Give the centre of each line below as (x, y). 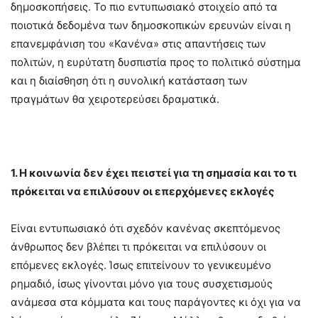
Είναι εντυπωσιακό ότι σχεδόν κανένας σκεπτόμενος (146, 228)
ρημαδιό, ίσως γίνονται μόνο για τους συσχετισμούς (142, 283)
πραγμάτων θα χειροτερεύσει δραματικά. (115, 99)
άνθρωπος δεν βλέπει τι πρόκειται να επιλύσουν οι (138, 246)
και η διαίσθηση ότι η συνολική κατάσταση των (129, 80)
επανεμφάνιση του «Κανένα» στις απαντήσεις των (138, 43)
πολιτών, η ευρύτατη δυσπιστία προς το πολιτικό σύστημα (156, 62)
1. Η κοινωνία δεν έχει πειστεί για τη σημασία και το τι (154, 172)
